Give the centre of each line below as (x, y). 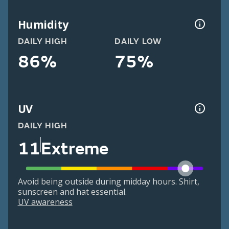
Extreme (74, 148)
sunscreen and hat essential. (72, 192)
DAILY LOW (138, 42)
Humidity (43, 24)
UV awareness (45, 202)
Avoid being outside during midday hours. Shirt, (108, 182)
